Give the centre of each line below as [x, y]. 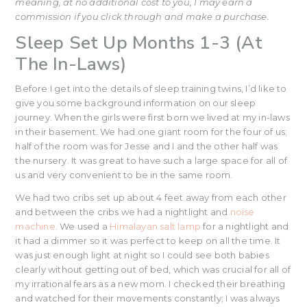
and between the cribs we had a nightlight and [123, 211]
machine [35, 226]
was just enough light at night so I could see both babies [142, 255]
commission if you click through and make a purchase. [142, 16]
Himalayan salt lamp [156, 226]
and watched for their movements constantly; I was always [148, 298]
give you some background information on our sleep [136, 102]
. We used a [83, 226]
